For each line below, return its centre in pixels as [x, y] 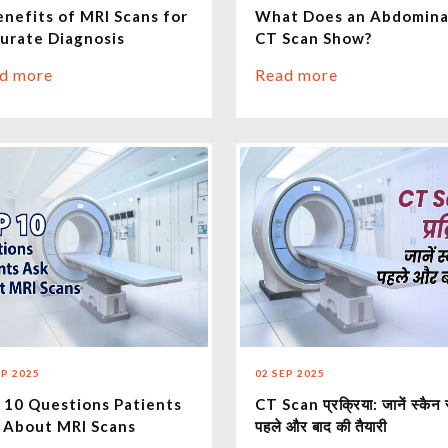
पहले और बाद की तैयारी [320, 426]
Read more [296, 75]
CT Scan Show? [313, 38]
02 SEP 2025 [289, 373]
